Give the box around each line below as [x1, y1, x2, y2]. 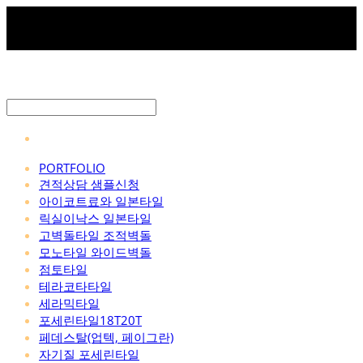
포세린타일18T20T [39, 311, 142, 328]
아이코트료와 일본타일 [39, 192, 164, 209]
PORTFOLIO [39, 159, 105, 176]
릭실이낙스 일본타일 [39, 209, 152, 226]
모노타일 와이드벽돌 [39, 243, 152, 260]
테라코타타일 [39, 277, 112, 294]
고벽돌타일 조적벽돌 [39, 226, 152, 243]
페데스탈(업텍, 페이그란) [39, 328, 173, 345]
